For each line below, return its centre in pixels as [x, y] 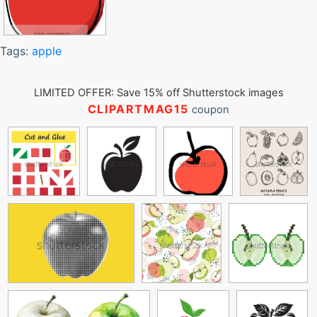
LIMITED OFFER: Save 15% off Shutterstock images [158, 93]
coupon [209, 110]
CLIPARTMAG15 [138, 109]
